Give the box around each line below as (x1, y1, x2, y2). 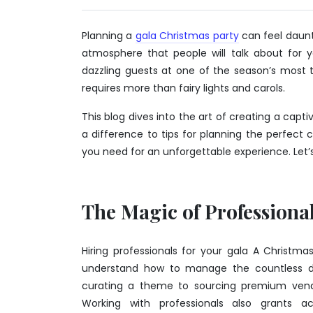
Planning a (82, 28, 136, 43)
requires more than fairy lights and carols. (82, 80, 285, 95)
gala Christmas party (135, 28, 239, 43)
